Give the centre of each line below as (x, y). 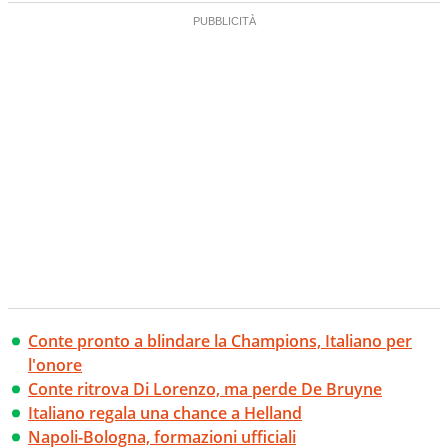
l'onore (55, 365)
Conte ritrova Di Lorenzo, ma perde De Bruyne (205, 389)
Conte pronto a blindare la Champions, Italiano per (220, 341)
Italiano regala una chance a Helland (165, 413)
